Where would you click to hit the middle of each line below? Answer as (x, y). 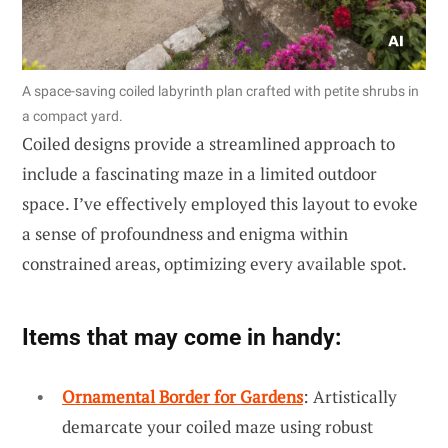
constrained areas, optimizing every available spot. (214, 263)
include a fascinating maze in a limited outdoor (199, 173)
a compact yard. (72, 115)
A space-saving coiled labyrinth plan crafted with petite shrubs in (220, 90)
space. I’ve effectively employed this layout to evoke (220, 203)
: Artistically (350, 396)
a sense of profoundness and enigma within (185, 233)
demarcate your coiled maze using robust (217, 426)
